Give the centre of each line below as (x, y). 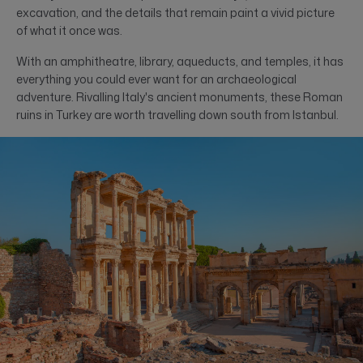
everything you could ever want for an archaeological (156, 79)
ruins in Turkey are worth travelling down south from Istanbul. (177, 115)
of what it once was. (69, 31)
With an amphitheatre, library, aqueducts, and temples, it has (180, 62)
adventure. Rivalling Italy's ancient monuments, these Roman (179, 97)
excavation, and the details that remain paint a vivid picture (175, 13)
